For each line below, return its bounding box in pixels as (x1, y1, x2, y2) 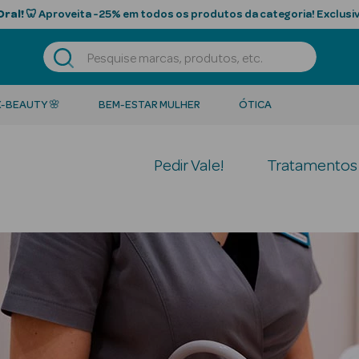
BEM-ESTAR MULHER (99, 99, 200, 111)
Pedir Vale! (153, 157, 224, 174)
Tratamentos (266, 157, 357, 174)
